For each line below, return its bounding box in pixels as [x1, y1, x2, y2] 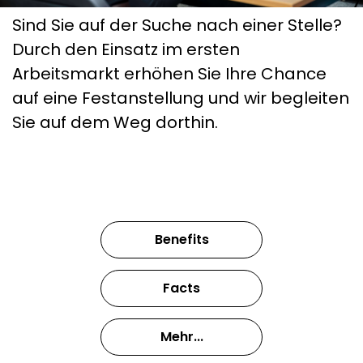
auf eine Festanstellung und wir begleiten [12, 87, 349, 110]
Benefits [154, 230, 209, 250]
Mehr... [160, 327, 203, 347]
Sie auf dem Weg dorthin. [12, 111, 218, 135]
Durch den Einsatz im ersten [12, 38, 240, 62]
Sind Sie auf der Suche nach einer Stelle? [12, 14, 342, 37]
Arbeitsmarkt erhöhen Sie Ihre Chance [12, 62, 327, 86]
